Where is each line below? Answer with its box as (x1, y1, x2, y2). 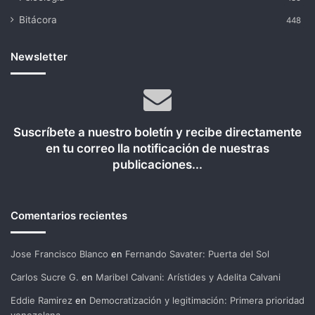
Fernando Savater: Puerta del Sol (125, 248, 269, 259)
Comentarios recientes (11, 209, 127, 222)
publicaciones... (112, 157, 202, 172)
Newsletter (11, 50, 67, 63)
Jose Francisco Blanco (11, 248, 108, 259)
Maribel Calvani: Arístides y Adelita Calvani (96, 271, 281, 283)
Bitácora (19, 14, 57, 25)
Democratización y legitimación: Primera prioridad (89, 295, 304, 306)
